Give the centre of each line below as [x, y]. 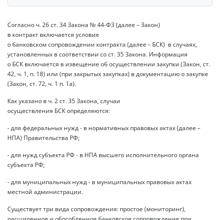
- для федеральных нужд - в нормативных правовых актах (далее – [104, 128]
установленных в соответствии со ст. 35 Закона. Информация [97, 54]
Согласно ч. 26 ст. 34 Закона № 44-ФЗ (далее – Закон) [84, 25]
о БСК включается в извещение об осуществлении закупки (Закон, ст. [109, 64]
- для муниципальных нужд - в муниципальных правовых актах [99, 182]
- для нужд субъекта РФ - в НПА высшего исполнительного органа [103, 155]
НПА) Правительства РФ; [43, 137]
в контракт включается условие [53, 34]
